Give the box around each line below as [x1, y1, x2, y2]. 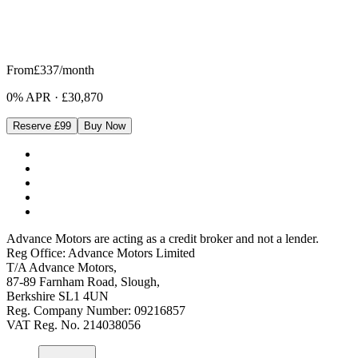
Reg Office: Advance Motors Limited [6, 246, 195, 261]
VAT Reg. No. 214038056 [6, 318, 141, 332]
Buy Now [84, 120, 125, 133]
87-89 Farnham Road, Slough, [6, 275, 160, 289]
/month [59, 63, 94, 78]
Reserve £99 [13, 120, 71, 133]
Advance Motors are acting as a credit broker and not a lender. [6, 232, 319, 246]
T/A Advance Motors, [6, 261, 117, 275]
